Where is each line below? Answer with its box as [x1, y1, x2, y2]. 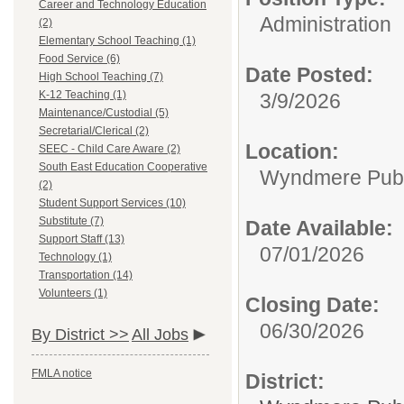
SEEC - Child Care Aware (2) [39, 142, 180, 155]
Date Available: [245, 216, 393, 240]
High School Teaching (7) [39, 70, 163, 83]
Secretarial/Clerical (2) [39, 124, 149, 137]
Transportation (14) [39, 269, 133, 281]
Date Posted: [245, 63, 373, 87]
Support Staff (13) [39, 233, 124, 245]
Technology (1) [39, 251, 112, 263]
